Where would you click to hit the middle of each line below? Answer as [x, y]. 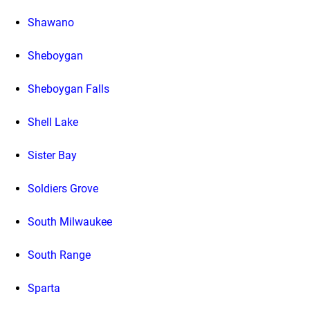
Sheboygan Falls [69, 89]
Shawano [51, 23]
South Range [59, 255]
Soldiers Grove [63, 189]
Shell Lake [53, 122]
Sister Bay [52, 156]
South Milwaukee [70, 222]
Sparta [44, 289]
